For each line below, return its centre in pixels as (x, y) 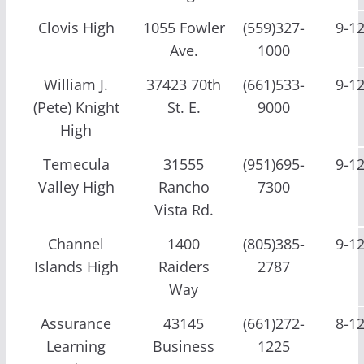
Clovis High (76, 27)
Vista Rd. (184, 209)
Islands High (76, 266)
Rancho (184, 186)
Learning (76, 346)
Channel (76, 243)
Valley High (76, 186)
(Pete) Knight (76, 107)
